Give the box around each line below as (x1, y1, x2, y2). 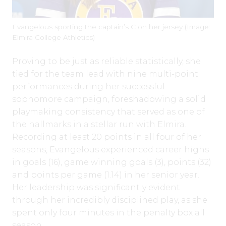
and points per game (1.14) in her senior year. (12, 169, 199, 180)
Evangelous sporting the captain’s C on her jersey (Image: (12, 22, 210, 31)
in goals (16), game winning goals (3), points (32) (12, 157, 211, 167)
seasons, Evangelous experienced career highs (12, 144, 209, 154)
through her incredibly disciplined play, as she (12, 195, 207, 205)
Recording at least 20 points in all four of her (12, 132, 201, 142)
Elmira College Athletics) (12, 33, 95, 41)
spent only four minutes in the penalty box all (12, 207, 205, 217)
